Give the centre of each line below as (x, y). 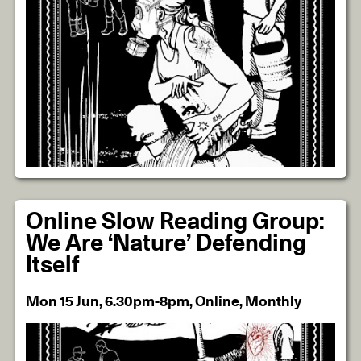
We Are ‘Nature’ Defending (166, 243)
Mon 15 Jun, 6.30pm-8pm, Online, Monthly (164, 303)
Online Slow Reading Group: (176, 222)
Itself (53, 265)
